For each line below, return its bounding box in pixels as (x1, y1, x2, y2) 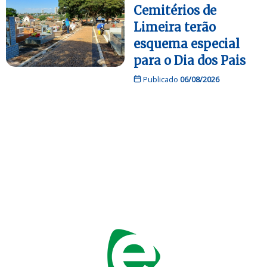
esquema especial (133, 36, 240, 51)
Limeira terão (133, 19, 216, 35)
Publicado (141, 73, 180, 85)
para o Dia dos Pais (133, 52, 246, 68)
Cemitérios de (133, 2, 216, 18)
